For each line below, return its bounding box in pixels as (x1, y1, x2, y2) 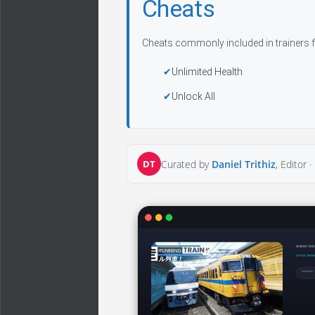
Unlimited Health (172, 66, 243, 77)
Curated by (161, 157, 212, 171)
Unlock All (172, 91, 215, 102)
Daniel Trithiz (212, 157, 276, 171)
